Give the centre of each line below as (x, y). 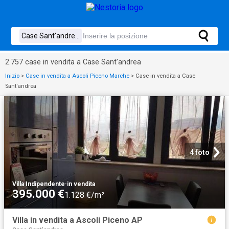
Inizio (12, 76)
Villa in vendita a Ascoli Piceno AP (77, 220)
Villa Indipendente (39, 184)
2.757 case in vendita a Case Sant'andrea (73, 62)
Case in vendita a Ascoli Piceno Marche (77, 76)
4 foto (200, 152)
